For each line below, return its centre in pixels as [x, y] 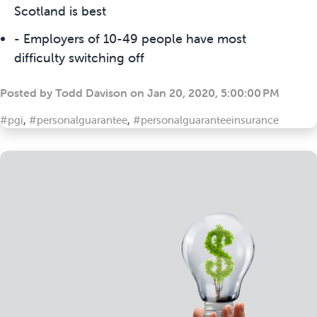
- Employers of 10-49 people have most [130, 38]
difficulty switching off [79, 57]
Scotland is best [60, 11]
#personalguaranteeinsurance [206, 120]
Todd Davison [91, 92]
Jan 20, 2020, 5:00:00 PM [213, 92]
